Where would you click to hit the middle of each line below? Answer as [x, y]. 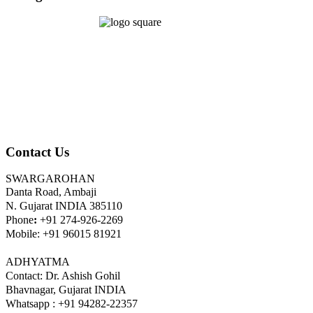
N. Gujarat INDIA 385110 [64, 206]
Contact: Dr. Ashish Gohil [63, 276]
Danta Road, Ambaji [51, 192]
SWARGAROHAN [50, 179]
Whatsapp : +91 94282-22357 [72, 304]
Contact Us [37, 152]
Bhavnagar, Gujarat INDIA [66, 290]
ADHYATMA [38, 262]
